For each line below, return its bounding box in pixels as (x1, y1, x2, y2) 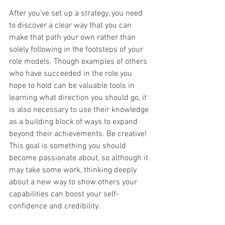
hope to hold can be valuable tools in (9, 81, 137, 91)
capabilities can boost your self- (9, 189, 119, 200)
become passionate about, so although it (9, 153, 150, 164)
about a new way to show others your (9, 177, 139, 188)
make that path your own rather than (9, 33, 138, 43)
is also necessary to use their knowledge (9, 105, 151, 116)
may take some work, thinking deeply (9, 165, 139, 176)
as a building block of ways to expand (9, 117, 140, 128)
